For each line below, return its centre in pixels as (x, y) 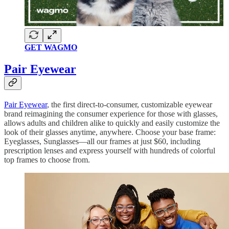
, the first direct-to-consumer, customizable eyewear (130, 105)
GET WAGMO (51, 48)
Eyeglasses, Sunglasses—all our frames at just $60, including (102, 142)
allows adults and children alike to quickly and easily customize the (112, 123)
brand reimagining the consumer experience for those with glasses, (111, 114)
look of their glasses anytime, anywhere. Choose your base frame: (110, 132)
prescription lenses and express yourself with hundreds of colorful (110, 151)
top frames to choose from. (47, 160)
